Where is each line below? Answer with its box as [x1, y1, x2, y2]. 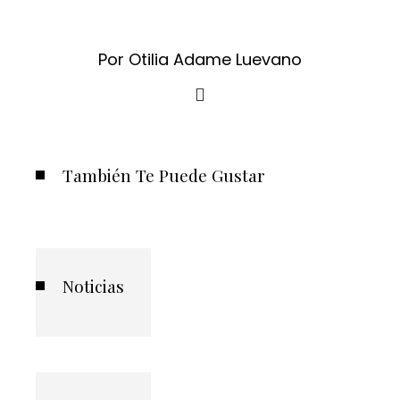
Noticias [62, 274, 124, 297]
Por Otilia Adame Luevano [98, 48, 302, 71]
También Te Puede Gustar [62, 163, 265, 187]
